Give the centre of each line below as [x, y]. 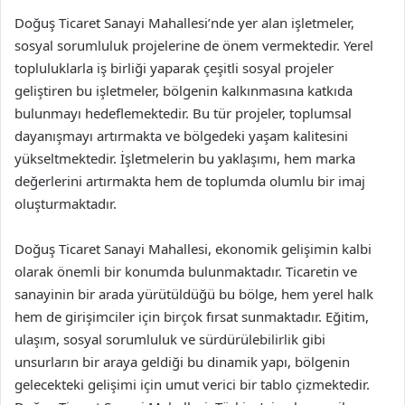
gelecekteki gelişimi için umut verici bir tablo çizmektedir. [192, 384]
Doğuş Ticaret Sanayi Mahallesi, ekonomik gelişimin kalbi [193, 249]
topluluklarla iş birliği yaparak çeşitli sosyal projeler [174, 68]
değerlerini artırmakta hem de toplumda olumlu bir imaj [190, 181]
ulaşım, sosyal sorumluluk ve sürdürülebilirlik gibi [170, 339]
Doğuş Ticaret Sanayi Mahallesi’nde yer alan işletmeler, [184, 23]
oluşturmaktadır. [66, 203]
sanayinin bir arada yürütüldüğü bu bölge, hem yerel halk [194, 294]
